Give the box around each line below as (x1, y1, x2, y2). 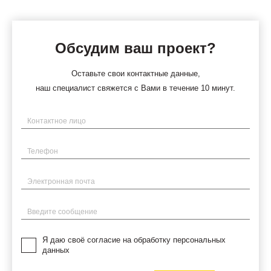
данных (42, 246, 70, 255)
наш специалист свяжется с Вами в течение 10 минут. (36, 83, 235, 93)
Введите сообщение (21, 204, 94, 214)
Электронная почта (21, 174, 91, 184)
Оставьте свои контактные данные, (71, 69, 200, 79)
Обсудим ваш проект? (55, 40, 216, 57)
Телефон (21, 144, 53, 154)
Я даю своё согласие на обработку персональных (42, 235, 226, 245)
